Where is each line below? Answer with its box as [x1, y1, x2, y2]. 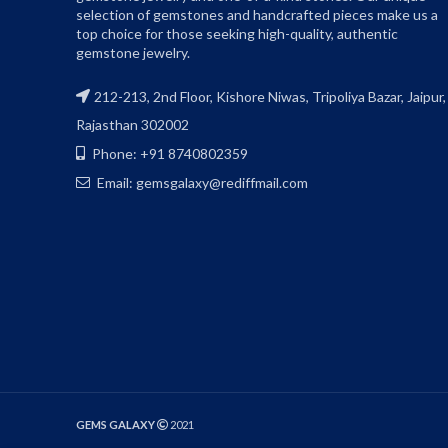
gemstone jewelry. [76, 43, 190, 61]
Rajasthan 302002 [76, 115, 189, 133]
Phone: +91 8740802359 [89, 144, 248, 162]
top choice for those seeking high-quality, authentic [76, 24, 398, 42]
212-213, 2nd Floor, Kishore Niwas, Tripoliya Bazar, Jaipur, [94, 87, 446, 105]
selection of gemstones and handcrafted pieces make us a [76, 5, 438, 23]
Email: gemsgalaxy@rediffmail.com [94, 173, 308, 191]
